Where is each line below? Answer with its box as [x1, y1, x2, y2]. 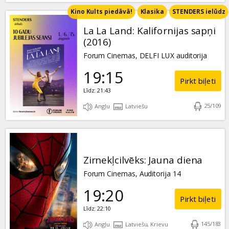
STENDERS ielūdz [172, 7, 225, 16]
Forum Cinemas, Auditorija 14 [83, 169, 181, 179]
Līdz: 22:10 [83, 204, 111, 213]
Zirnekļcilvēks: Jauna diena [83, 153, 202, 167]
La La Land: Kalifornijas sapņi [83, 24, 216, 37]
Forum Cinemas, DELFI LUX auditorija [83, 51, 207, 61]
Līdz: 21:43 [83, 86, 111, 95]
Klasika [140, 7, 164, 16]
